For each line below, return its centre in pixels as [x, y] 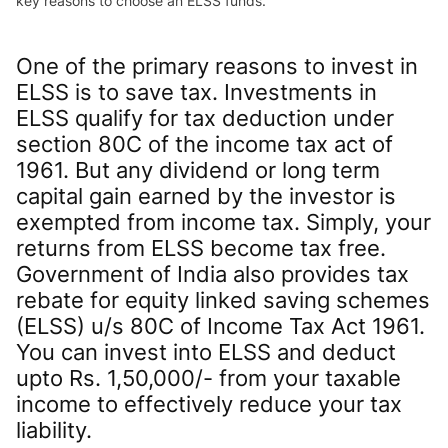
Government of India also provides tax [212, 273]
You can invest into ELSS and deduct [206, 351]
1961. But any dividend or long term [198, 169]
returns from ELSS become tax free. [201, 247]
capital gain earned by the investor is [206, 195]
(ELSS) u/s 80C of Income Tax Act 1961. [220, 325]
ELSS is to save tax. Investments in [196, 91]
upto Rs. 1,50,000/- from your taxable [208, 377]
